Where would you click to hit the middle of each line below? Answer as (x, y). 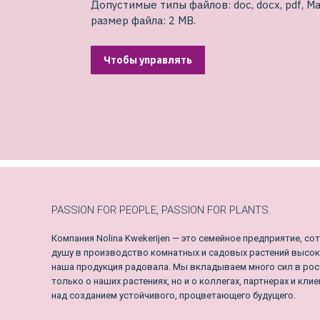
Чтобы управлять (148, 60)
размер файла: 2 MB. (143, 21)
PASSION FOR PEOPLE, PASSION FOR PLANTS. (161, 210)
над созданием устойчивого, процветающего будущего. (174, 296)
